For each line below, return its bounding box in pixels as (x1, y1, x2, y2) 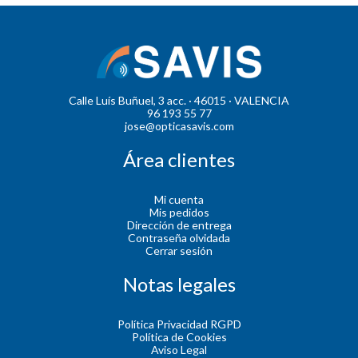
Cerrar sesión (145, 243, 213, 257)
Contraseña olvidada (128, 230, 230, 245)
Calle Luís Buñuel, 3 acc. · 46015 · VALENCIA (69, 93, 289, 107)
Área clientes (123, 147, 235, 171)
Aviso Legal (151, 342, 207, 356)
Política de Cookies (131, 329, 227, 344)
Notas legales (122, 272, 236, 296)
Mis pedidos (149, 205, 209, 219)
